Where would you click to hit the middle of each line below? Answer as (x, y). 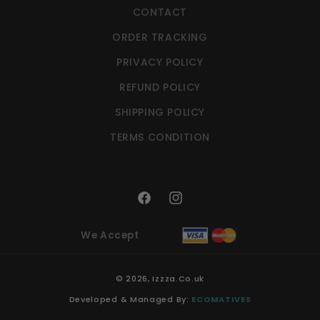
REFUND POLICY (160, 87)
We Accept (110, 235)
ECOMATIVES (221, 300)
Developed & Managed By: (130, 300)
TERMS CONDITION (160, 137)
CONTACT (160, 12)
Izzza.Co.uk (179, 279)
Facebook (164, 205)
